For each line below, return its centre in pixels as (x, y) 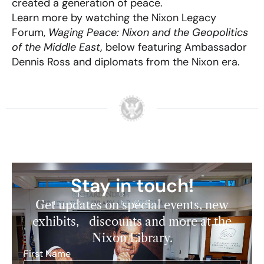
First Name (47, 254)
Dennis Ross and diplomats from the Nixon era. (126, 62)
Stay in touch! (132, 186)
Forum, (30, 32)
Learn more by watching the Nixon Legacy (114, 18)
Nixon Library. (132, 238)
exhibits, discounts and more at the (132, 222)
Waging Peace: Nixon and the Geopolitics (148, 32)
